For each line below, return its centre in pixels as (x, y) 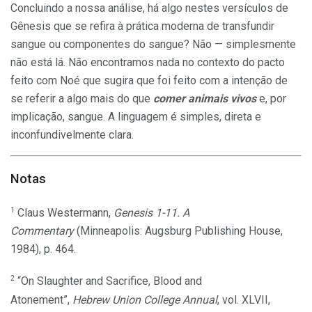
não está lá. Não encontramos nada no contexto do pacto (148, 63)
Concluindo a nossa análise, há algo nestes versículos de (149, 8)
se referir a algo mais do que (82, 99)
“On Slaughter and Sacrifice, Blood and (108, 281)
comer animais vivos (205, 99)
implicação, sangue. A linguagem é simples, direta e (136, 117)
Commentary (42, 231)
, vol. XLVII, (244, 299)
